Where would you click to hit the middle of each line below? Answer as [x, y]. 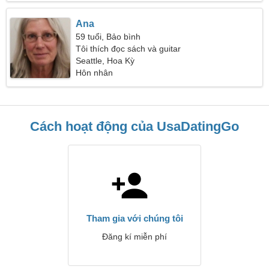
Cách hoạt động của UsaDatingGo [134, 126]
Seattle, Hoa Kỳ [105, 61]
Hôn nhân [95, 73]
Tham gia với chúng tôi [134, 218]
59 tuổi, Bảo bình [108, 37]
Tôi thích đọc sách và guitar [128, 49]
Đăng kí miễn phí [134, 237]
